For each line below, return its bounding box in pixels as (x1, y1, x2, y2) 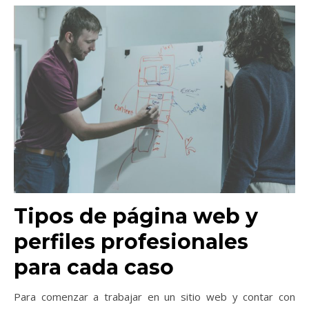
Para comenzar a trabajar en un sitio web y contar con (14, 289, 295, 303)
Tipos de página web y (14, 203, 258, 229)
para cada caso (14, 254, 174, 280)
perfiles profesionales (14, 228, 248, 255)
